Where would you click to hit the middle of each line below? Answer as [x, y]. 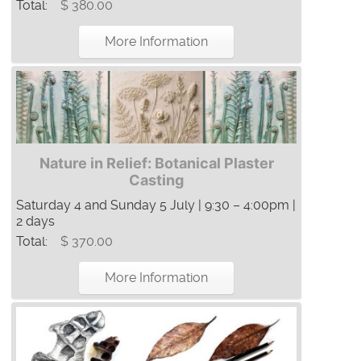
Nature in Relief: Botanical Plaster [156, 164]
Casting [156, 180]
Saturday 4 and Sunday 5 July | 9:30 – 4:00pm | [156, 205]
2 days [35, 222]
